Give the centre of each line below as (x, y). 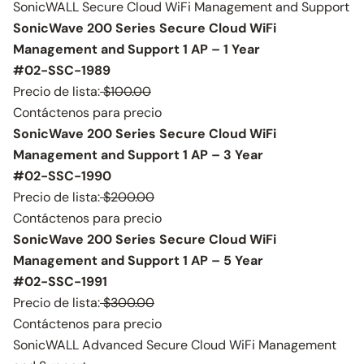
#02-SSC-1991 (60, 282)
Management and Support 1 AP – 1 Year (136, 49)
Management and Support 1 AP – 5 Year (138, 260)
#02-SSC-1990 (62, 176)
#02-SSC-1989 (62, 70)
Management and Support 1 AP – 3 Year (138, 155)
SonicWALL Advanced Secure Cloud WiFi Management (175, 345)
